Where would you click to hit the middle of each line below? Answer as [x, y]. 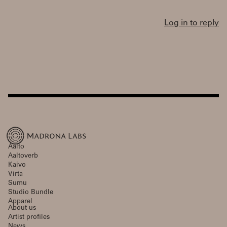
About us [22, 208]
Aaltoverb [23, 156]
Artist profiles [29, 217]
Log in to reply [192, 23]
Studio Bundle [31, 193]
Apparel [20, 202]
